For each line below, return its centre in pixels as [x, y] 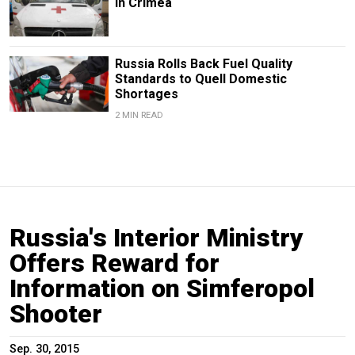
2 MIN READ [139, 115]
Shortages [146, 94]
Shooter [56, 313]
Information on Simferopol [162, 288]
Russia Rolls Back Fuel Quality [203, 63]
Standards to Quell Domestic [200, 78]
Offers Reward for [115, 263]
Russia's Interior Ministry [157, 237]
